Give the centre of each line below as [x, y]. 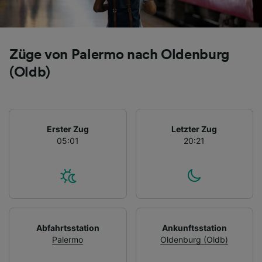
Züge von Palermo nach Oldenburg [119, 55]
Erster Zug [68, 129]
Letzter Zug [194, 129]
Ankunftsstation [194, 227]
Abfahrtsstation [68, 227]
